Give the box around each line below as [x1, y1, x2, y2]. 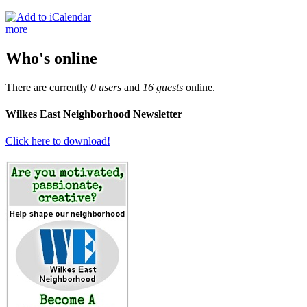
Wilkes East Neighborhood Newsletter [5, 108, 182, 120]
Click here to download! [5, 135, 110, 147]
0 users [90, 81, 121, 93]
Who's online [5, 49, 97, 67]
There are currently [5, 81, 90, 93]
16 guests [143, 81, 183, 93]
